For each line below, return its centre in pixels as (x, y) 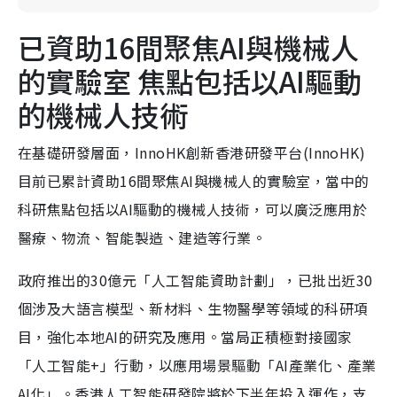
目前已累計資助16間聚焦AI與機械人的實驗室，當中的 (194, 181)
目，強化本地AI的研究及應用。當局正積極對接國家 (185, 337)
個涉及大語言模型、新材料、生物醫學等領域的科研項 (193, 308)
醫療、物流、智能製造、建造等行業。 (142, 237)
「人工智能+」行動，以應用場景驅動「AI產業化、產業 (197, 365)
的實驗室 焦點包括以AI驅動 (190, 81)
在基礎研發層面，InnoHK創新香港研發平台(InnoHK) (192, 152)
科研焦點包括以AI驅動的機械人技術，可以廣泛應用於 (192, 209)
